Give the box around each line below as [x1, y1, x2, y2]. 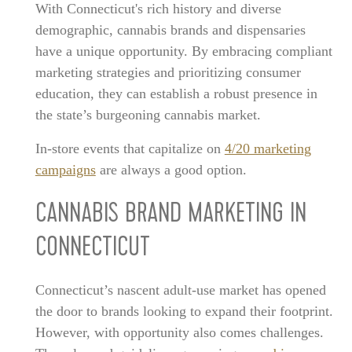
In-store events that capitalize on [35, 140, 225, 156]
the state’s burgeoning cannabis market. [35, 106, 261, 123]
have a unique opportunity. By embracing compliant [35, 42, 332, 59]
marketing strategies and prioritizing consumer [35, 64, 301, 80]
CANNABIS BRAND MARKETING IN [35, 201, 306, 230]
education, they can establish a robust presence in [35, 85, 317, 101]
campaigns [35, 161, 96, 178]
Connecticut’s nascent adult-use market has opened [35, 281, 326, 298]
